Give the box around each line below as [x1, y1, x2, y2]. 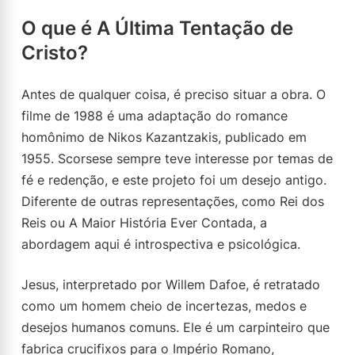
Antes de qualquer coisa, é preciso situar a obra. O [21, 86, 326, 102]
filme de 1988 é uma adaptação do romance [21, 108, 288, 124]
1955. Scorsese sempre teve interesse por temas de [21, 151, 333, 166]
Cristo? [21, 41, 88, 64]
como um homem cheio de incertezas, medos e [21, 298, 307, 314]
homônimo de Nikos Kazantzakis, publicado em [21, 129, 307, 145]
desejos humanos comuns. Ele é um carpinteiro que [21, 319, 330, 335]
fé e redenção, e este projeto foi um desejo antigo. [21, 172, 326, 188]
